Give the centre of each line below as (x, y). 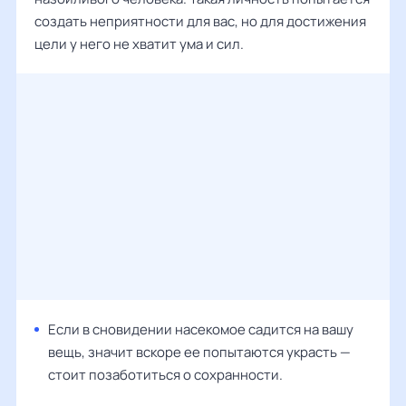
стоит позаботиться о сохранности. (165, 374)
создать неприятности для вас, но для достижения (200, 21)
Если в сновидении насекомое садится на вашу (201, 329)
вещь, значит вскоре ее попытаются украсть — (199, 352)
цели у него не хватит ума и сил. (139, 43)
